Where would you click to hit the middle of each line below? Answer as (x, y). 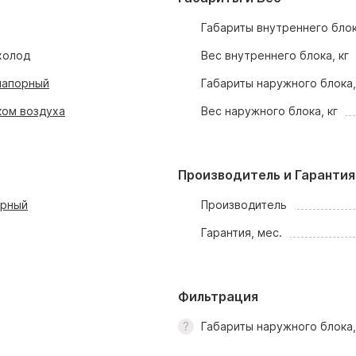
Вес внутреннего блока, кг (275, 55)
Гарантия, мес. (242, 232)
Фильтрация (218, 296)
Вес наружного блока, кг (270, 111)
